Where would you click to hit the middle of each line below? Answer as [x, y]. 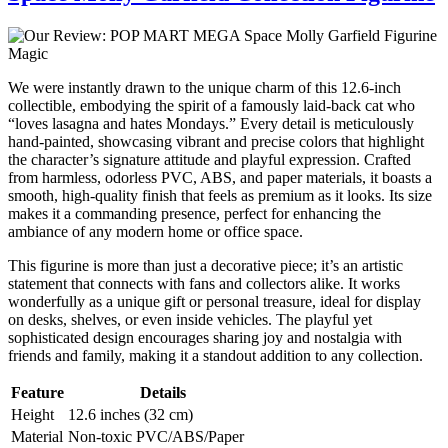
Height [32, 415]
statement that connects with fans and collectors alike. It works [204, 284]
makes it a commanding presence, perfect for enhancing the [194, 214]
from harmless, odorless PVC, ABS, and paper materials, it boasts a [220, 178]
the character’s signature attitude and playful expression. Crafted [209, 160]
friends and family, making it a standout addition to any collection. [215, 356]
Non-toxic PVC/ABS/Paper [156, 437]
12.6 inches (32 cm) [130, 415]
